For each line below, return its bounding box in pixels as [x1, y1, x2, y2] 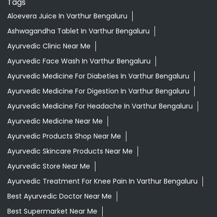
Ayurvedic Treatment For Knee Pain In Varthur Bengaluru [7, 176, 198, 186]
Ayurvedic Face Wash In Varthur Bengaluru [7, 56, 151, 66]
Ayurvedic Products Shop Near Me [7, 131, 121, 141]
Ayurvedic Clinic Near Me [7, 41, 91, 51]
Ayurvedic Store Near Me [7, 161, 90, 171]
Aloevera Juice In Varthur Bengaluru [7, 11, 127, 21]
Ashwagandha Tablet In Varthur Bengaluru [7, 26, 150, 36]
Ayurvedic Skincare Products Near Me [7, 146, 133, 156]
